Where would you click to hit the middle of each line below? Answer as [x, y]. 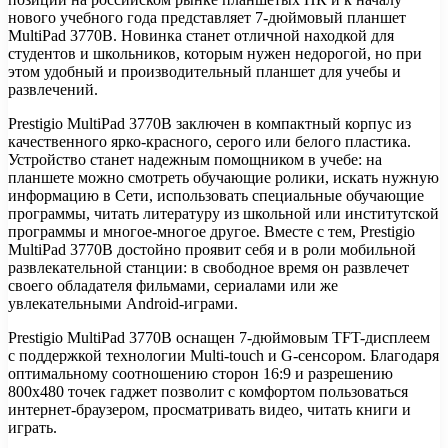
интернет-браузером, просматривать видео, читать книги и [209, 409]
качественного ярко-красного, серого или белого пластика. [209, 141]
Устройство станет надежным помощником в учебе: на [195, 159]
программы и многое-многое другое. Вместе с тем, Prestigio [211, 231]
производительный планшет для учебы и [261, 71]
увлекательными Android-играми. [123, 303]
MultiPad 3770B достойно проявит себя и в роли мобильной [212, 249]
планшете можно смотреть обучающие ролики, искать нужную [223, 177]
